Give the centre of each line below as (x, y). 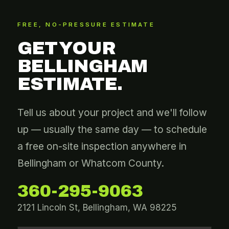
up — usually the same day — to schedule (112, 129)
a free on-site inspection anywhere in (102, 146)
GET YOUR (66, 48)
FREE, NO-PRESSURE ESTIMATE (86, 25)
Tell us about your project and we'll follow (112, 112)
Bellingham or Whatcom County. (91, 163)
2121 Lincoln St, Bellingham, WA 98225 (97, 208)
